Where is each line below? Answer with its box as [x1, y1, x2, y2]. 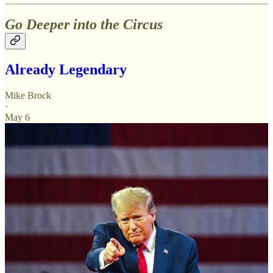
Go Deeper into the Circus [5, 16, 163, 33]
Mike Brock [5, 90, 51, 101]
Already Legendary [5, 62, 127, 78]
